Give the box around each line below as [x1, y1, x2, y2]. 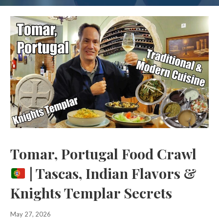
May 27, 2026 [10, 210, 51, 218]
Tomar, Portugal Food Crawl [10, 144, 197, 163]
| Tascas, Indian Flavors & [26, 163, 197, 182]
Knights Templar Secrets [10, 183, 172, 202]
